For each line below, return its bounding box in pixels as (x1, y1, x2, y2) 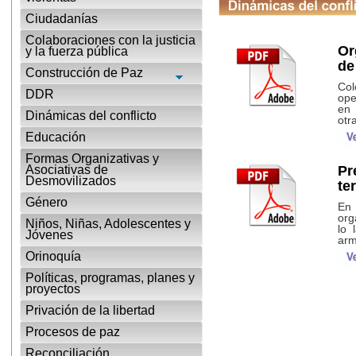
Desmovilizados (25, 174, 116, 188)
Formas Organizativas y (25, 152, 159, 165)
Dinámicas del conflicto (25, 109, 157, 122)
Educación (25, 130, 86, 144)
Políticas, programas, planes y (25, 271, 195, 284)
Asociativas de (25, 163, 108, 176)
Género (25, 195, 68, 209)
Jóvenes (25, 228, 73, 242)
